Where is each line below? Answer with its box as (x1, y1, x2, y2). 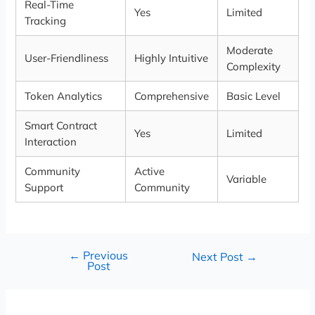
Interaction (25, 135, 77, 149)
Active (134, 165, 165, 179)
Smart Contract (25, 119, 98, 133)
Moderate (226, 44, 274, 58)
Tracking (25, 14, 67, 28)
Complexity (226, 60, 281, 74)
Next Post (192, 250, 247, 264)
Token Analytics (25, 89, 103, 103)
